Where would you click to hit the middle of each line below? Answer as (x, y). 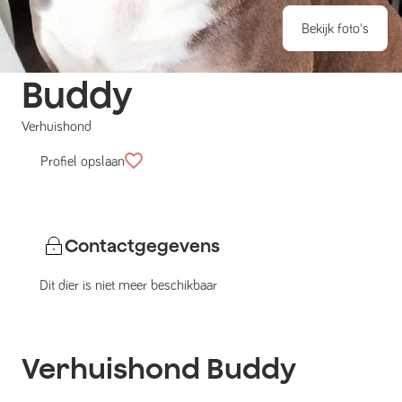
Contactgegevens (142, 246)
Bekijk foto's (335, 29)
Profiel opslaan (83, 162)
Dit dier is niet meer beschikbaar (128, 286)
